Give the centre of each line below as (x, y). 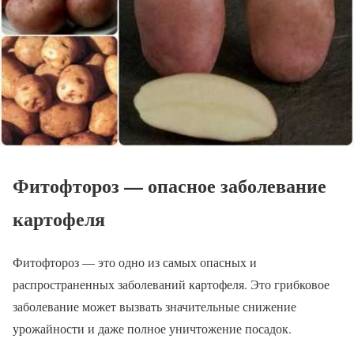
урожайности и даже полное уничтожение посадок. (152, 329)
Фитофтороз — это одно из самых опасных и (135, 262)
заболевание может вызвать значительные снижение (154, 307)
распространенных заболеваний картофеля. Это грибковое (171, 284)
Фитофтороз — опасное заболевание (169, 186)
